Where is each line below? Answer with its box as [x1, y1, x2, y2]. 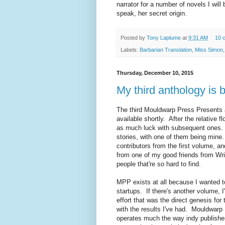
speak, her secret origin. [117, 9, 187, 17]
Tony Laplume [147, 34, 181, 41]
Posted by [121, 34, 147, 41]
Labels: [121, 46, 140, 53]
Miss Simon [195, 46, 223, 53]
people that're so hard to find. [117, 160, 203, 168]
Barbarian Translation [140, 46, 192, 53]
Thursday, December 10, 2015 [117, 69, 193, 76]
